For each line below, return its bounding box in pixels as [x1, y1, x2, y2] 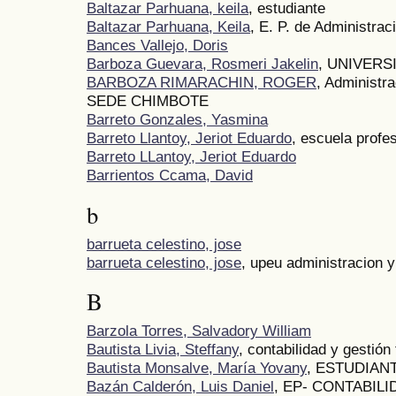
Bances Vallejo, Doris [87, 36, 228, 55]
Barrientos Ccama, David [87, 166, 253, 185]
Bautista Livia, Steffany [87, 339, 239, 358]
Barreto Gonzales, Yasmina [87, 110, 268, 129]
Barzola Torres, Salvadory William [87, 321, 311, 339]
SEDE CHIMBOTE [87, 92, 209, 110]
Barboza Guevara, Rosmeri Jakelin [87, 55, 318, 73]
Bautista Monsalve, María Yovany [87, 358, 307, 377]
